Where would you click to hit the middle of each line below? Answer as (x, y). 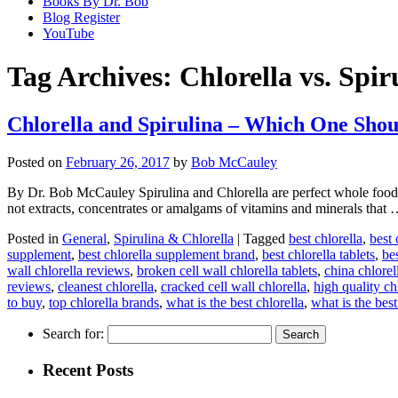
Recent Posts (88, 370)
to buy (24, 302)
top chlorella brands (104, 302)
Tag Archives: (93, 77)
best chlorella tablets (318, 254)
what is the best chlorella (235, 302)
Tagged (264, 238)
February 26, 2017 (118, 162)
